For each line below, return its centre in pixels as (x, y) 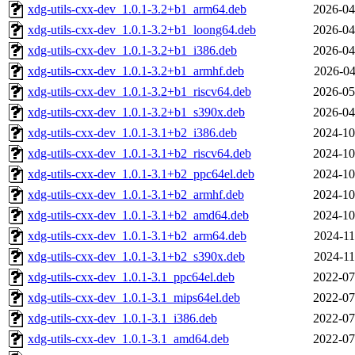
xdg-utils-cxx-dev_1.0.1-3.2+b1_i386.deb (132, 51)
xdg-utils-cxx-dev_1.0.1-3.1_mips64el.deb (134, 298)
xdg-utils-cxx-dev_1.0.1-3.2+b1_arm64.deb (137, 10)
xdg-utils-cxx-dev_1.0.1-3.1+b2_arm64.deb (137, 236)
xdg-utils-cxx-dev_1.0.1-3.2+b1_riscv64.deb (139, 92)
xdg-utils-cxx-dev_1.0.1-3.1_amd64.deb (128, 339)
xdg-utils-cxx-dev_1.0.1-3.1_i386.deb (122, 319)
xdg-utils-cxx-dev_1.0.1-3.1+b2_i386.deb (132, 133)
